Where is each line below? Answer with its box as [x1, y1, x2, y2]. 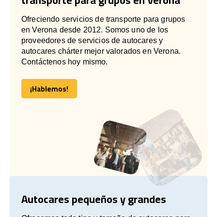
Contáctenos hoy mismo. [21, 57, 108, 66]
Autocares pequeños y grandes [21, 188, 166, 209]
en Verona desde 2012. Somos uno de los [21, 25, 169, 34]
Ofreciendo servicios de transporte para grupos [21, 15, 186, 23]
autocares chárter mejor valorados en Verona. [21, 46, 181, 55]
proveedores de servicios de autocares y [21, 36, 163, 45]
